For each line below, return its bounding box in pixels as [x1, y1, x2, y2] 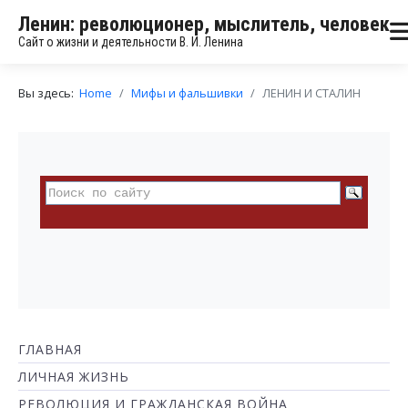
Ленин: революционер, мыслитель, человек [18, 13, 390, 36]
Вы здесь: [18, 85, 79, 101]
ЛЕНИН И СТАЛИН [262, 85, 361, 101]
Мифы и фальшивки [131, 85, 243, 101]
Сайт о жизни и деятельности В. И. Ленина [18, 35, 243, 49]
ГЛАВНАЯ [18, 341, 82, 358]
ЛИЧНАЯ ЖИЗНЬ [18, 368, 129, 385]
